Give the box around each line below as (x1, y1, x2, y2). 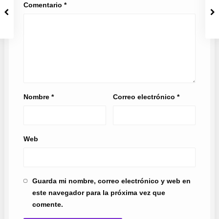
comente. (32, 200, 63, 208)
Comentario (23, 1, 64, 9)
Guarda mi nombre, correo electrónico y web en (32, 177, 191, 185)
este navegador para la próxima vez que (32, 189, 165, 197)
